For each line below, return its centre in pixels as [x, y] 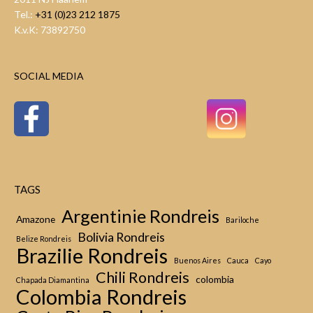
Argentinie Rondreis [140, 216]
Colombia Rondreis [101, 297]
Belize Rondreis [44, 239]
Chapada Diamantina [53, 280]
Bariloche [242, 220]
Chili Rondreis [143, 277]
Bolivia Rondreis [121, 237]
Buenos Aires [197, 260]
